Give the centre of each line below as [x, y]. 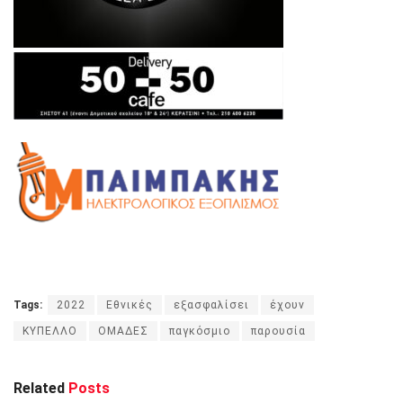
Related [39, 388]
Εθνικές [130, 304]
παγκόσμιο [200, 331]
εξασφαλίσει [211, 304]
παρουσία [278, 331]
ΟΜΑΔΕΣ [123, 331]
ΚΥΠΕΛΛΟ [50, 331]
